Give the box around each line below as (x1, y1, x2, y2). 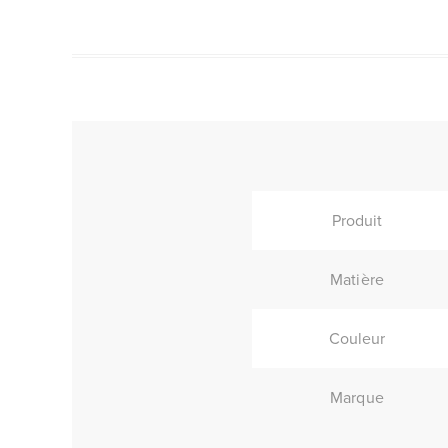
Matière (330, 268, 384, 291)
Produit (331, 209, 383, 232)
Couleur (328, 327, 386, 350)
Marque (330, 386, 384, 409)
